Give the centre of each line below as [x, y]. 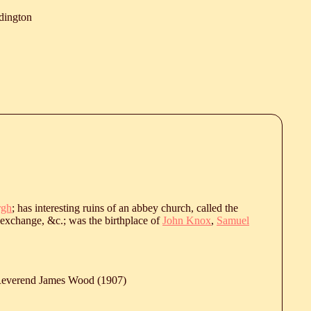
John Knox [187, 220]
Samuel [233, 220]
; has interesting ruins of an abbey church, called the [125, 208]
